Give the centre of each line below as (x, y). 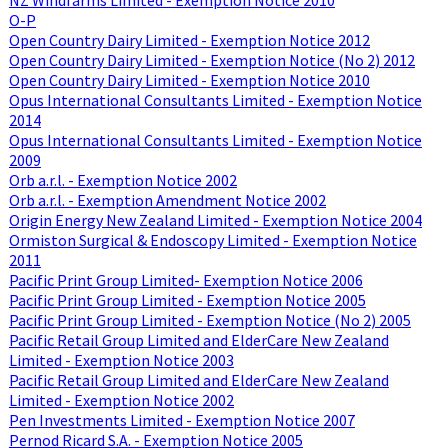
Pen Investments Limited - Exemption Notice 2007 (181, 419)
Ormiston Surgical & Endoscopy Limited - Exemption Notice (212, 239)
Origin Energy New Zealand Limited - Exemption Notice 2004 (215, 219)
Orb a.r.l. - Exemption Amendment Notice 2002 (167, 199)
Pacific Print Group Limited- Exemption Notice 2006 (185, 279)
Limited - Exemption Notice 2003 (121, 359)
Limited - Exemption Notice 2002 (121, 399)
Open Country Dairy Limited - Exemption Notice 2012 (189, 39)
